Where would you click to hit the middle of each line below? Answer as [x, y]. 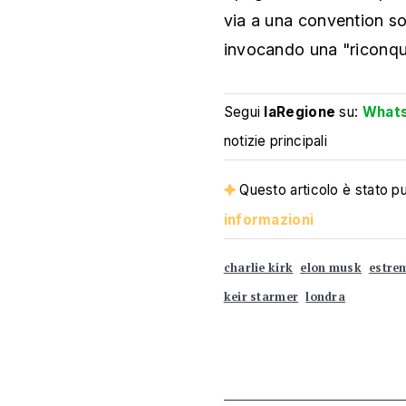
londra [326, 297]
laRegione [300, 112]
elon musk [331, 268]
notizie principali [275, 141]
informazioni [269, 220]
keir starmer [261, 297]
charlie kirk [258, 268]
